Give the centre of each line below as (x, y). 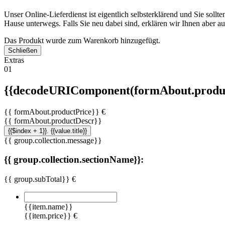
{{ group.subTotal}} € (40, 179)
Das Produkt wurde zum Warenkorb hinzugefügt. (82, 40)
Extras (14, 60)
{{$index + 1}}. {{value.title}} (47, 131)
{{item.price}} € (51, 216)
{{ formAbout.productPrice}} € (55, 111)
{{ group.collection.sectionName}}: (74, 160)
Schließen (23, 50)
